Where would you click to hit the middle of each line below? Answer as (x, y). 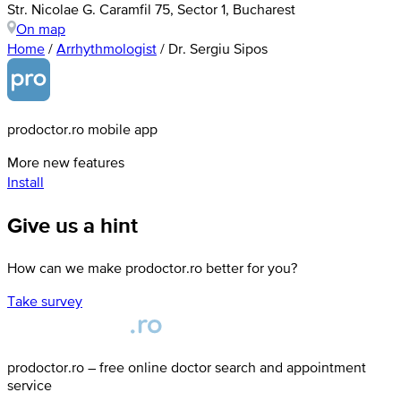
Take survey (45, 300)
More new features (66, 162)
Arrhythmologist (107, 48)
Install (26, 181)
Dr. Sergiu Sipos (218, 48)
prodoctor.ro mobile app (82, 128)
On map (41, 28)
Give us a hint (73, 225)
